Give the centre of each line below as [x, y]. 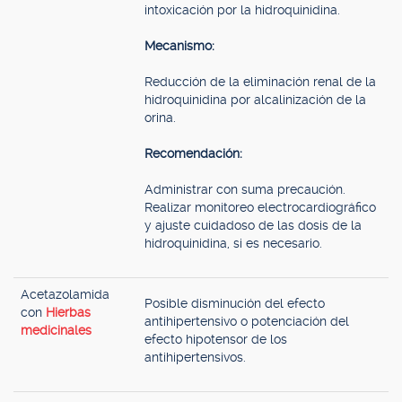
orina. [160, 118]
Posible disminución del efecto [235, 303]
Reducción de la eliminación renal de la [260, 82]
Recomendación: [193, 153]
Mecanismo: [179, 46]
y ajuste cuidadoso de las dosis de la [253, 225]
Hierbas [68, 312]
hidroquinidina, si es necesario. [233, 243]
